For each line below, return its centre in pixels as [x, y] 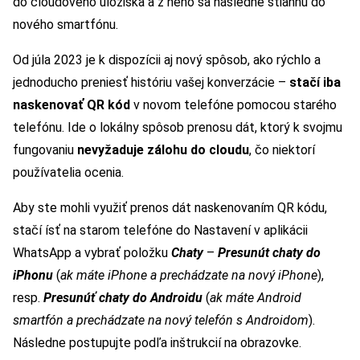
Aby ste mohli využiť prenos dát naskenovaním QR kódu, [170, 207]
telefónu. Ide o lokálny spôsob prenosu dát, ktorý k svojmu [178, 127]
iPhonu [33, 275]
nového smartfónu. [65, 24]
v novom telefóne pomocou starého [233, 104]
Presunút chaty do [269, 252]
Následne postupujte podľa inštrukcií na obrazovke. [157, 342]
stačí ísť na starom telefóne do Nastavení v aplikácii [160, 230]
